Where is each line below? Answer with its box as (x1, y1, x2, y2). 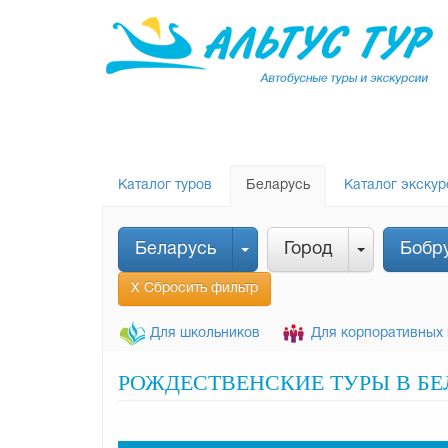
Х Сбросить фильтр (131, 282, 258, 295)
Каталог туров (118, 179, 212, 192)
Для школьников (150, 327, 260, 340)
